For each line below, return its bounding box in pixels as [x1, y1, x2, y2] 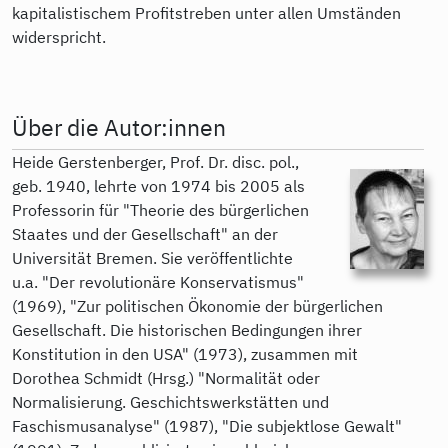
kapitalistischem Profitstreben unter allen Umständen [12, 2, 401, 23]
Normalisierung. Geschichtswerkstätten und [12, 391, 329, 412]
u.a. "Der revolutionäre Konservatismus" [12, 271, 304, 292]
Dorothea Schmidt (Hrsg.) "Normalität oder [12, 367, 320, 388]
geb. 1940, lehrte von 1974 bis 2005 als [12, 175, 305, 196]
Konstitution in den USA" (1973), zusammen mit [12, 343, 358, 364]
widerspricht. [12, 26, 106, 47]
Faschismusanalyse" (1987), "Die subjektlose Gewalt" [12, 415, 402, 436]
